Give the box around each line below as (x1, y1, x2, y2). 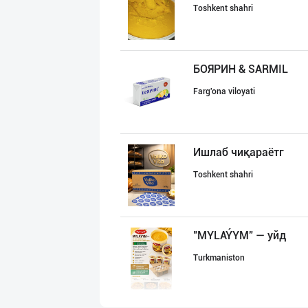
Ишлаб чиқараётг (193, 146, 284, 159)
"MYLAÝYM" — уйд (193, 229, 286, 242)
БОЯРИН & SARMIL (193, 63, 288, 76)
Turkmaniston (193, 253, 245, 263)
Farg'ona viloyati (193, 87, 255, 96)
